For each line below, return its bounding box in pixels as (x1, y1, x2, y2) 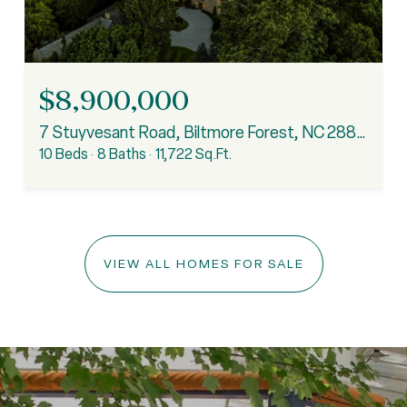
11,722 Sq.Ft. (155, 144, 233, 164)
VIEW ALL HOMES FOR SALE (103, 255, 304, 273)
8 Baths (97, 144, 146, 164)
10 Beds (39, 144, 88, 164)
